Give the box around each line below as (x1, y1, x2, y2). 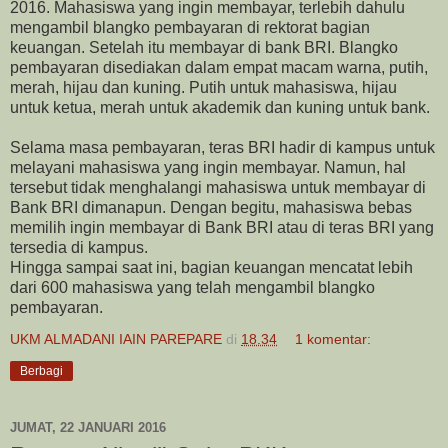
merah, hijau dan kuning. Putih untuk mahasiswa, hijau (10, 78, 397, 96)
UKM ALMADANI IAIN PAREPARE (10, 330, 222, 347)
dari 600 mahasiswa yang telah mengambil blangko (10, 278, 375, 296)
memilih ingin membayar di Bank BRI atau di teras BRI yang (10, 218, 434, 236)
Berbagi (20, 363, 63, 378)
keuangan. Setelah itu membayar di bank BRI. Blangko (10, 38, 398, 56)
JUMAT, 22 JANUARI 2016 (10, 420, 166, 435)
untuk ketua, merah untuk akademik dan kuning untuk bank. (10, 98, 430, 116)
